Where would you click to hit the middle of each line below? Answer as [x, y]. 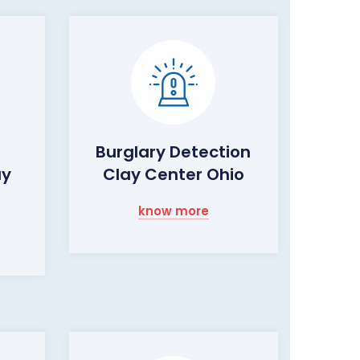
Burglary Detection [174, 152]
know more [173, 211]
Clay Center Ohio [173, 174]
